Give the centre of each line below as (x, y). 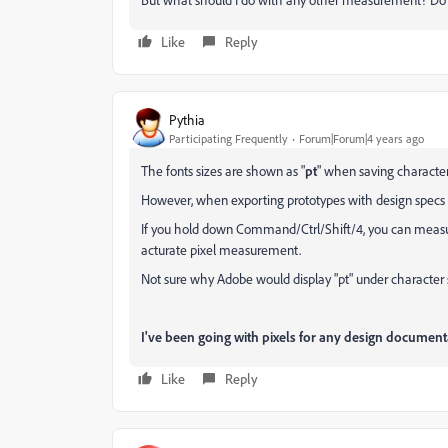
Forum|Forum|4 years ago (361, 138)
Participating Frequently (228, 138)
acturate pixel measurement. (221, 249)
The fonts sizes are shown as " (223, 170)
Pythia (187, 119)
